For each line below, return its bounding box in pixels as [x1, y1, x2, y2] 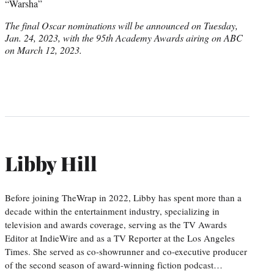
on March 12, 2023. [5, 43, 82, 56]
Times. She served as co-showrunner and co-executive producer [5, 245, 247, 257]
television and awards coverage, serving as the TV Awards [5, 218, 227, 231]
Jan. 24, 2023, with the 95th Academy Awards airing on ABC [5, 31, 243, 44]
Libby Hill [5, 150, 97, 177]
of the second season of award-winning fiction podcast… [5, 258, 223, 271]
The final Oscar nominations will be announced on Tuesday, [5, 18, 238, 32]
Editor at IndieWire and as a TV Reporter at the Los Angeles [5, 231, 235, 244]
